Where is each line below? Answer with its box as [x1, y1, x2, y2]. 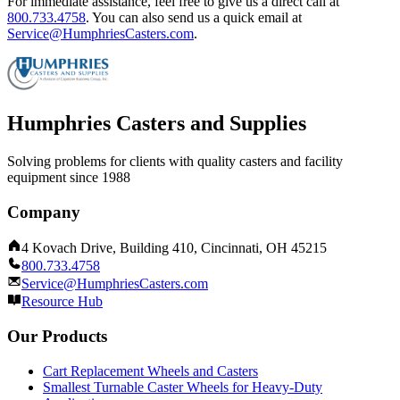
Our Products [7, 327, 107, 346]
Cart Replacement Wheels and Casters [43, 362, 258, 379]
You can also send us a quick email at [92, 10, 302, 26]
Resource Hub [21, 294, 103, 310]
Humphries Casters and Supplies [7, 112, 306, 136]
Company [7, 202, 80, 221]
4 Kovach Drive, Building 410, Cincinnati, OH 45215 [21, 240, 327, 256]
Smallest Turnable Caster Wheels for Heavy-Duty [43, 379, 322, 395]
